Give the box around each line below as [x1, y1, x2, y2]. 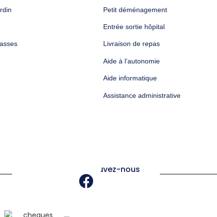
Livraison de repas [103, 40, 160, 48]
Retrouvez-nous [77, 164, 140, 175]
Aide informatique [103, 74, 157, 82]
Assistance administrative [103, 91, 181, 99]
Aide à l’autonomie [103, 57, 160, 65]
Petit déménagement [103, 5, 167, 14]
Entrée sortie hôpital [103, 23, 165, 31]
